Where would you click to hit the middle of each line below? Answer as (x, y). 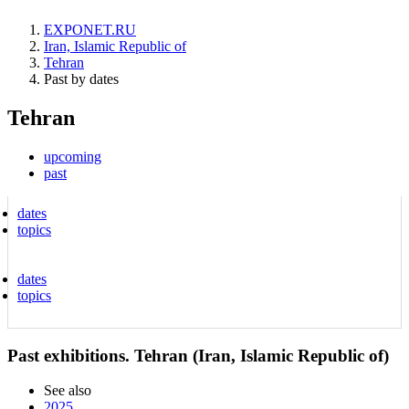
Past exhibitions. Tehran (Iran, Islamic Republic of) (198, 355)
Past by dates (81, 79)
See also (68, 391)
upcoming (73, 156)
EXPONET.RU (90, 30)
